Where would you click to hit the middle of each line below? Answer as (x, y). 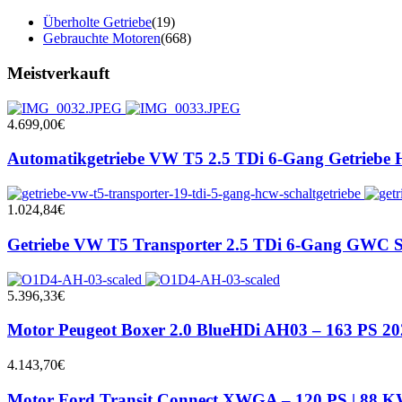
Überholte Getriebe (97, 22)
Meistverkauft (58, 73)
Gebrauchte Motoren (102, 39)
